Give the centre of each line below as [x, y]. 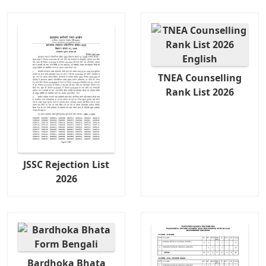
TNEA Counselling [199, 78]
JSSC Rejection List [66, 165]
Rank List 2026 [199, 92]
